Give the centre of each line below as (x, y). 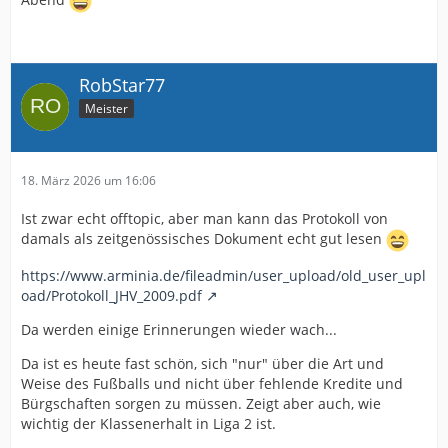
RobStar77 (122, 84)
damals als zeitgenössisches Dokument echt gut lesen (203, 238)
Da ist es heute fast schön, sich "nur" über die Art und (202, 363)
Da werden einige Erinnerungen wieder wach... (179, 329)
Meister (106, 108)
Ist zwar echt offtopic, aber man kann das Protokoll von (204, 218)
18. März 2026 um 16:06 (88, 180)
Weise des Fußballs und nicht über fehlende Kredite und (212, 383)
